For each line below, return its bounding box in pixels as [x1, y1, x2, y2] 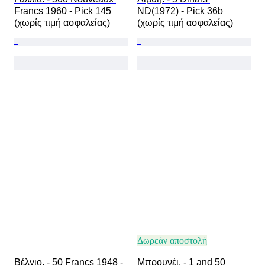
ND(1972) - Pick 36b [137, 6, 228, 17]
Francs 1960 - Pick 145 [14, 6, 116, 17]
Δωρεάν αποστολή [137, 235, 207, 246]
